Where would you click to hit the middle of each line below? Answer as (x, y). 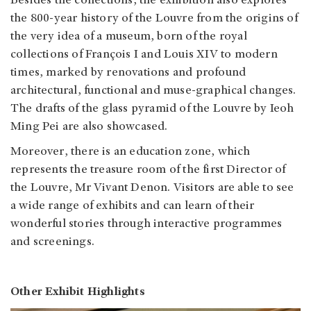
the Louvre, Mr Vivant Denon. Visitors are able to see (152, 188)
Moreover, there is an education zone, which (131, 152)
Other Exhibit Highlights (78, 292)
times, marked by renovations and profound (128, 73)
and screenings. (52, 242)
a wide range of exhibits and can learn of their (133, 206)
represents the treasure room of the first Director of (148, 170)
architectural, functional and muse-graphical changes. (153, 91)
